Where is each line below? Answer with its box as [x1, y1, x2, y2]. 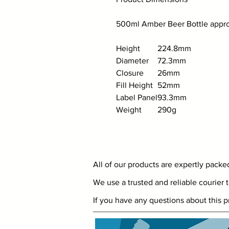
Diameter [116, 56, 149, 65]
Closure [116, 68, 144, 77]
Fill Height [116, 81, 153, 89]
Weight [116, 105, 142, 114]
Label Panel [116, 93, 157, 102]
